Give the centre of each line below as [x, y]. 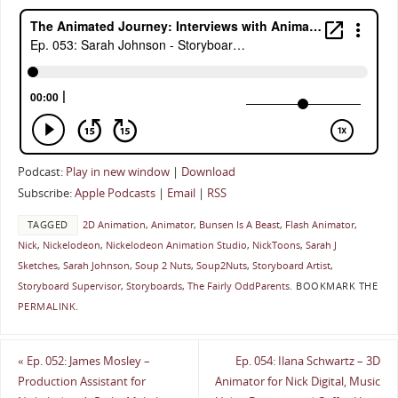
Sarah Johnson [96, 265]
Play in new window [117, 172]
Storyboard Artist [291, 265]
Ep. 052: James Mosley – [87, 362]
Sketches [37, 265]
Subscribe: [46, 194]
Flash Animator [319, 224]
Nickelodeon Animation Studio [176, 245]
